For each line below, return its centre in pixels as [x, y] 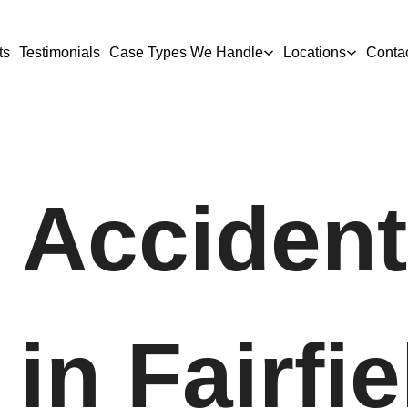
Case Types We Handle [186, 52]
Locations [314, 52]
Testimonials [59, 52]
